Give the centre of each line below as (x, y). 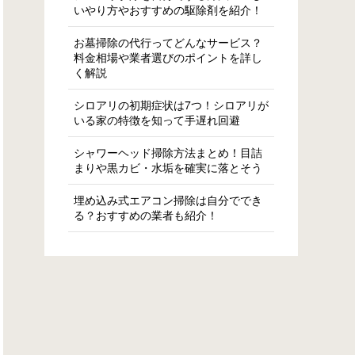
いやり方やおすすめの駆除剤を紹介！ (168, 10)
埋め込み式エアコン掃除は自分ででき (168, 200)
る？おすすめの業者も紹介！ (146, 215)
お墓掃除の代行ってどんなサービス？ (168, 42)
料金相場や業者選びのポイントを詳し (168, 57)
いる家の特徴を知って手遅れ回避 (157, 120)
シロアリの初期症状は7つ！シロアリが (171, 105)
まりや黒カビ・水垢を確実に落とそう (168, 167)
